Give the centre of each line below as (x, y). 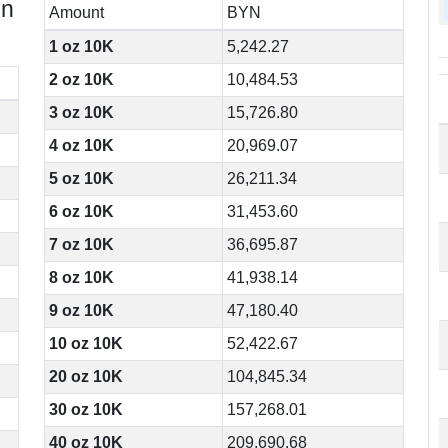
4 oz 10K (82, 145)
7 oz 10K (82, 244)
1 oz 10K (82, 46)
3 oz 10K (82, 112)
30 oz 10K (86, 409)
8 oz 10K (82, 277)
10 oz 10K (86, 343)
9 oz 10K (82, 310)
